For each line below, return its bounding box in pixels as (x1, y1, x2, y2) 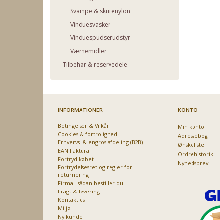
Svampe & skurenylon (70, 7, 130, 16)
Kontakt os (58, 195, 85, 203)
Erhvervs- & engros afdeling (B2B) (58, 138, 143, 146)
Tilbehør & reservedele (63, 60, 127, 69)
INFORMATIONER (58, 106, 103, 113)
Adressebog (177, 131, 208, 139)
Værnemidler (70, 47, 107, 55)
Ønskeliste (177, 140, 204, 148)
